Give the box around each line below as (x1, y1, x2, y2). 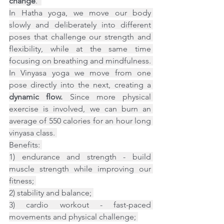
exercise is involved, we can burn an (9, 104, 151, 113)
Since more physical (62, 92, 151, 101)
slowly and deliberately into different (9, 20, 151, 29)
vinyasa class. (9, 128, 57, 137)
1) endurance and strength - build (9, 152, 151, 161)
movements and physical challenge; (9, 212, 138, 221)
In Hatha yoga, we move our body (9, 8, 151, 17)
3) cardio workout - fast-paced (9, 200, 151, 209)
